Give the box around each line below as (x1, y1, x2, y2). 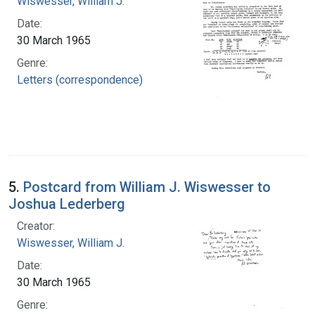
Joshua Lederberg (8, 195, 125, 212)
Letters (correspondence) (17, 72, 143, 86)
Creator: (17, 219, 55, 233)
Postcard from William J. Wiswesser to (23, 178, 271, 195)
